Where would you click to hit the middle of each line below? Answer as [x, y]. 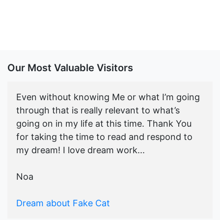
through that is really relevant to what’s [98, 110]
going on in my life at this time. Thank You [104, 124]
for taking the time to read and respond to [104, 137]
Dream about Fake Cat [63, 203]
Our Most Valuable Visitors [70, 68]
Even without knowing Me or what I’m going [108, 97]
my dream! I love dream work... [81, 150]
